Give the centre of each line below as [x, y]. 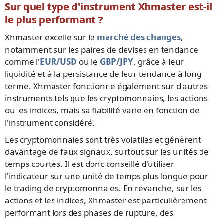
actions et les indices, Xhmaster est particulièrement [106, 200]
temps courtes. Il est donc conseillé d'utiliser [90, 164]
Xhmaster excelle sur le [51, 37]
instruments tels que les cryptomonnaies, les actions [106, 98]
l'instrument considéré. [50, 123]
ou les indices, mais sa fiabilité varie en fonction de [102, 110]
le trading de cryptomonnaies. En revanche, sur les [103, 188]
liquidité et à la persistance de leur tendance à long [103, 74]
